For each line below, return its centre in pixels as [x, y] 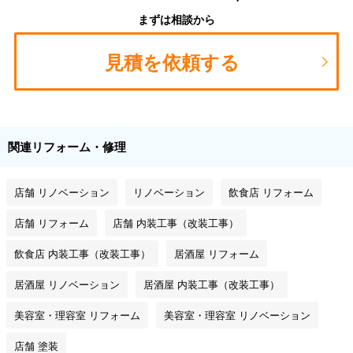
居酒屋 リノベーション [67, 284]
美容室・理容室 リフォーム [77, 315]
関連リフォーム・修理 [67, 147]
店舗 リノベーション [62, 192]
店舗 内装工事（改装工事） [176, 223]
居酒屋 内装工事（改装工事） [212, 284]
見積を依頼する [172, 62]
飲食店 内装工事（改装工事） [82, 254]
